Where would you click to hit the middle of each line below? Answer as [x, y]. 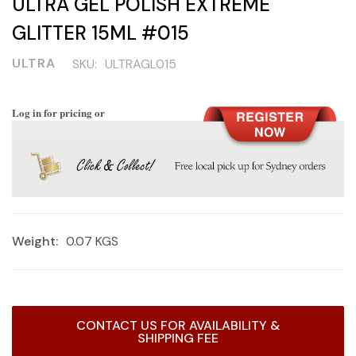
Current [32, 317]
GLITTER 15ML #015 [101, 33]
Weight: [35, 242]
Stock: [29, 333]
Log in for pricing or [58, 112]
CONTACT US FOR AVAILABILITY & [178, 326]
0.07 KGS [92, 242]
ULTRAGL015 [141, 64]
